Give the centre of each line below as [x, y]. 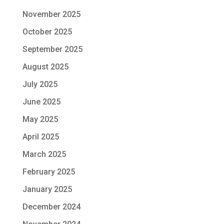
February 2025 [48, 171]
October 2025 [47, 31]
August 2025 [45, 66]
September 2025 [52, 49]
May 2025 [40, 119]
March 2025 [44, 154]
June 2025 [41, 101]
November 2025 [51, 14]
